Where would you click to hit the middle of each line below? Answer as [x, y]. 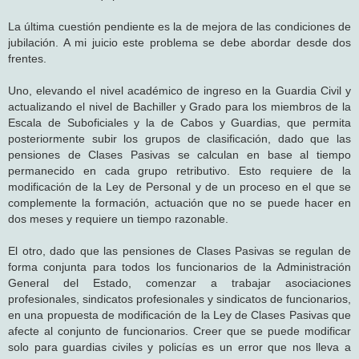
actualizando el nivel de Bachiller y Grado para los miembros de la [179, 106]
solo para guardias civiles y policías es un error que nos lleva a [179, 347]
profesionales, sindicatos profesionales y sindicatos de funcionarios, [179, 298]
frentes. [27, 58]
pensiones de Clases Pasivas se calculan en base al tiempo [179, 154]
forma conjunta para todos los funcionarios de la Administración [179, 266]
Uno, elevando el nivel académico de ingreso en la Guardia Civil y [179, 90]
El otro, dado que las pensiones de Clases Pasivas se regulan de [179, 250]
